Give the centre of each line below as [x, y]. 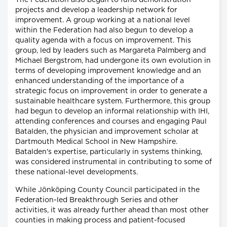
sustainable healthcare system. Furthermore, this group [113, 101]
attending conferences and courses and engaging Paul [111, 121]
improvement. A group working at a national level [103, 20]
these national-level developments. [77, 172]
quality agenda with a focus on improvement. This [103, 40]
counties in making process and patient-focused [100, 220]
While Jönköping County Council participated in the [107, 190]
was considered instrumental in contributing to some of [113, 162]
